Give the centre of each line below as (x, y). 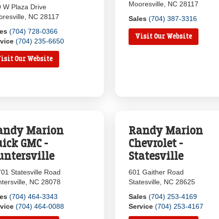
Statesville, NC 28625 (162, 182)
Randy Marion (166, 131)
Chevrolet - (156, 143)
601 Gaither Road (156, 172)
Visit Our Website (164, 36)
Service (141, 206)
